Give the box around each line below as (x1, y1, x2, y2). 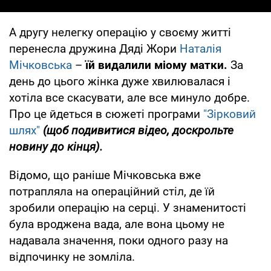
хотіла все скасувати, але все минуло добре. (9, 90, 250, 105)
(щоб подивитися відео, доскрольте (43, 123, 233, 137)
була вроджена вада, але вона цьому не (9, 217, 224, 231)
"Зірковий (203, 106, 256, 121)
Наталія (180, 41, 221, 56)
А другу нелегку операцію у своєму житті (9, 25, 231, 39)
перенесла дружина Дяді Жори (9, 41, 180, 56)
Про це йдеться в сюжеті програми (9, 106, 203, 121)
